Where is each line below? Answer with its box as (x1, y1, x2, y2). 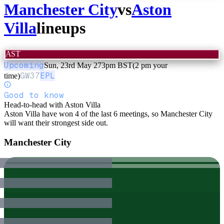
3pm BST (101, 60, 132, 69)
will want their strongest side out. (4, 118, 108, 127)
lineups (36, 19, 85, 37)
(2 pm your (132, 60, 167, 69)
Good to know (4, 89, 64, 100)
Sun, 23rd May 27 (44, 60, 101, 69)
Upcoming (4, 59, 44, 70)
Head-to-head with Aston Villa (4, 100, 100, 109)
